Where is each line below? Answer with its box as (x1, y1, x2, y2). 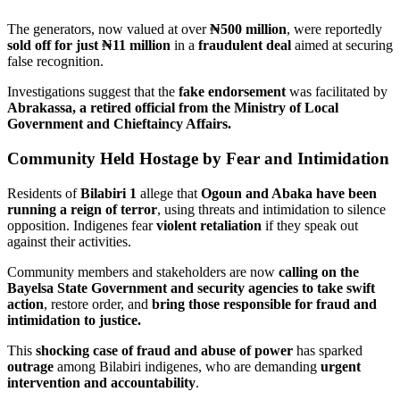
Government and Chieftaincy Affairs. (7, 116, 231, 132)
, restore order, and (44, 296, 152, 312)
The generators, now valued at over (7, 21, 210, 37)
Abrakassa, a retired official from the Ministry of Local (7, 100, 338, 116)
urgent (321, 358, 361, 374)
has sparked (293, 342, 362, 358)
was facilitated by (286, 84, 387, 100)
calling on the (279, 263, 359, 279)
